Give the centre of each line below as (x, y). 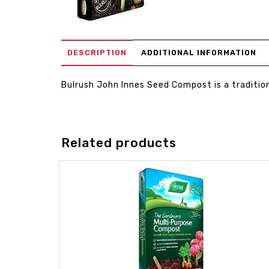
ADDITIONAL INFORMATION (199, 53)
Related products (119, 143)
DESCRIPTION (97, 53)
